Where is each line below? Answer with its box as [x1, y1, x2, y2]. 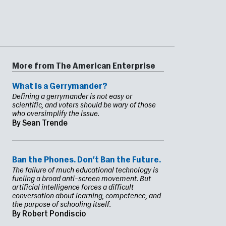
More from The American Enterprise [12, 63, 155, 71]
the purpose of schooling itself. [12, 201, 111, 209]
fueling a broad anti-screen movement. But [12, 175, 151, 184]
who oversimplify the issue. [12, 110, 99, 119]
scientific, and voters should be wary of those [12, 101, 156, 110]
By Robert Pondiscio [12, 210, 86, 219]
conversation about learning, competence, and [12, 192, 161, 201]
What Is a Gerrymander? [12, 83, 107, 91]
